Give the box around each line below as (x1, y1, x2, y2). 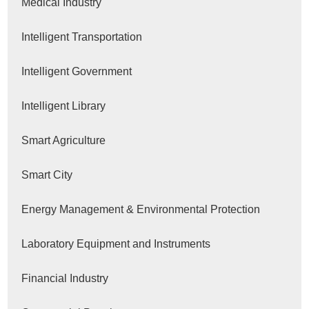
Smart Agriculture (21, 134, 106, 147)
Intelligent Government (21, 66, 132, 78)
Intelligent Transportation (21, 31, 143, 43)
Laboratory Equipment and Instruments (21, 238, 211, 250)
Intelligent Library (21, 100, 106, 112)
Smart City (21, 169, 73, 181)
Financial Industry (21, 272, 109, 285)
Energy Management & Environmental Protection (21, 203, 261, 216)
